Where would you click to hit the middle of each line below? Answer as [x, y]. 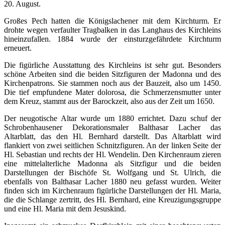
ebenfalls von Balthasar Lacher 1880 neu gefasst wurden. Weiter [113, 182]
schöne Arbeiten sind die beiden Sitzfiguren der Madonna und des [113, 74]
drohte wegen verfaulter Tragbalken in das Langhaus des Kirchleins [113, 30]
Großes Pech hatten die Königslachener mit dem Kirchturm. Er [113, 21]
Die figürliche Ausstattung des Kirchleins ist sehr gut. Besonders [113, 65]
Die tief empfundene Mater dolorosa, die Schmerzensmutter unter [113, 92]
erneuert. [18, 48]
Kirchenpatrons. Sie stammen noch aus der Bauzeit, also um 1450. [113, 83]
